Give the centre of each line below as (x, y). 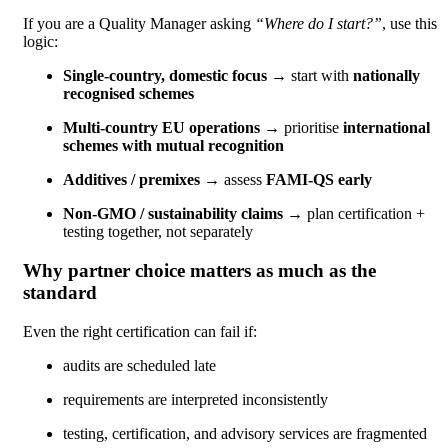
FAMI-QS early (319, 180)
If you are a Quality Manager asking (139, 24)
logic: (42, 42)
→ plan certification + (354, 214)
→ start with (310, 76)
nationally (386, 76)
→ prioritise (301, 128)
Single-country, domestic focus (165, 76)
